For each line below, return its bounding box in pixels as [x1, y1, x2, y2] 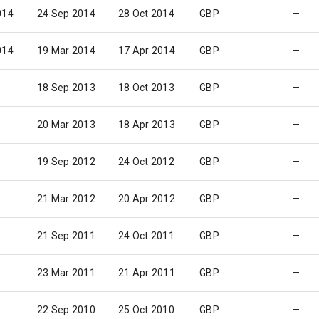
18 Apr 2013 [118, 119, 175, 130]
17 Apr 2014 [118, 45, 175, 56]
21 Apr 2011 [118, 267, 175, 278]
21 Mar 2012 [37, 193, 95, 204]
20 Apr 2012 [118, 193, 175, 204]
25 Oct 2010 [118, 304, 174, 315]
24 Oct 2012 [118, 156, 174, 167]
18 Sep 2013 [37, 82, 95, 93]
